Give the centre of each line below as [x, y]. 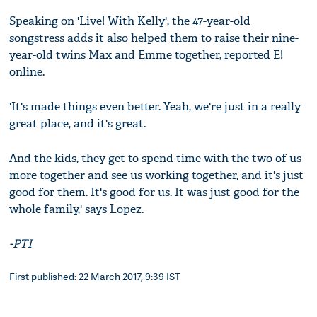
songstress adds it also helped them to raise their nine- [154, 38]
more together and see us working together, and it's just [157, 175]
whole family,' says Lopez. [77, 209]
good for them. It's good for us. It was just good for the [155, 192]
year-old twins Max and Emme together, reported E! [146, 55]
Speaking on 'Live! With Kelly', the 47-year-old [130, 21]
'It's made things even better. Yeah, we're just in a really [155, 107]
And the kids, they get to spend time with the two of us [156, 158]
